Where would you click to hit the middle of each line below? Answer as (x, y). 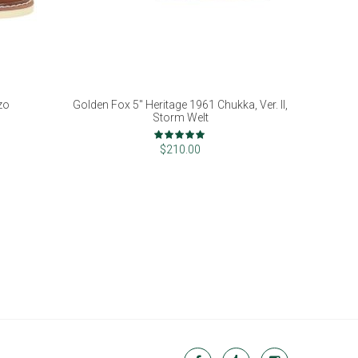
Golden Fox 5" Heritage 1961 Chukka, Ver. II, (181, 105)
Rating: (171, 131)
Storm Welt (180, 118)
